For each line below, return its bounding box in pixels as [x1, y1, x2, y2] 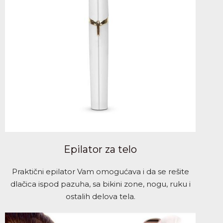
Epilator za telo [64, 143, 137, 156]
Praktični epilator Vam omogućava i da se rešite [11, 167, 189, 177]
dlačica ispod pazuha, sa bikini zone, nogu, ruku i [10, 179, 191, 189]
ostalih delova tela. [65, 192, 135, 202]
